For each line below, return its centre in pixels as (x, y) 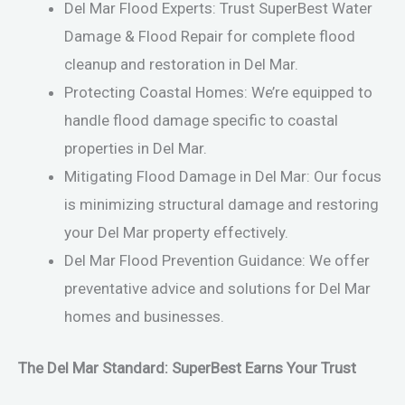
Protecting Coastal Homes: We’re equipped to (218, 93)
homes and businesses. (144, 317)
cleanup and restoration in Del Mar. (181, 65)
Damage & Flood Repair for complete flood (210, 37)
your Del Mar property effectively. (176, 233)
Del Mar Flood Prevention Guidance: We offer (217, 261)
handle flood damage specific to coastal (201, 121)
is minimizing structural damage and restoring (221, 205)
